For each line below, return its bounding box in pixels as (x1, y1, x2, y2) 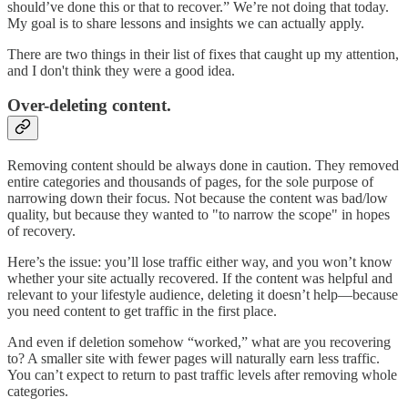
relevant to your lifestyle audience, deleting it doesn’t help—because (7, 287, 398, 302)
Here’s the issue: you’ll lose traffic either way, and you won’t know (7, 254, 393, 270)
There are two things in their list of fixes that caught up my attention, (7, 46, 399, 62)
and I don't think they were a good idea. (7, 62, 235, 78)
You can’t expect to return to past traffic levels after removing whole (7, 367, 397, 382)
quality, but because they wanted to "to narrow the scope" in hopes (7, 207, 390, 222)
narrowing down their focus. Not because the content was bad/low (7, 190, 388, 206)
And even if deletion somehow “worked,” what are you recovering (7, 334, 391, 350)
